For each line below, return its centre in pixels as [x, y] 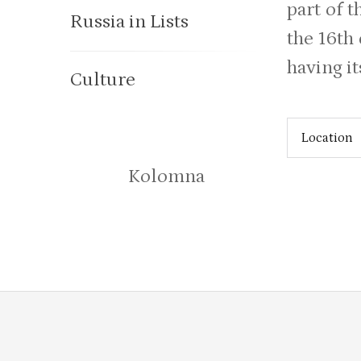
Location [328, 138]
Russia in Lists [129, 21]
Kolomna [166, 176]
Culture [103, 79]
